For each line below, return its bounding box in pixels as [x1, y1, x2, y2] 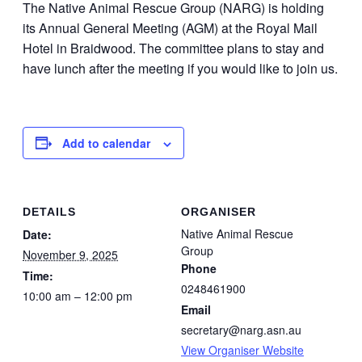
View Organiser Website [181, 341, 304, 358]
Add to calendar [62, 134, 150, 151]
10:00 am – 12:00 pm [23, 287, 133, 304]
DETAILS [23, 204, 76, 218]
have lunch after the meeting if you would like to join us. [23, 58, 338, 78]
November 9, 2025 [23, 246, 118, 263]
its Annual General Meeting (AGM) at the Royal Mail [23, 18, 318, 37]
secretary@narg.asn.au [181, 321, 301, 338]
